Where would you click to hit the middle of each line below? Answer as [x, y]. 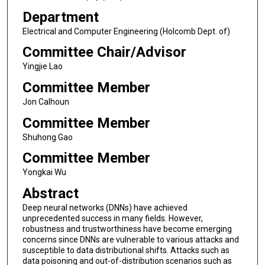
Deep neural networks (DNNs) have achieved [105, 207]
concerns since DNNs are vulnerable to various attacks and [130, 239]
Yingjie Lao [42, 67]
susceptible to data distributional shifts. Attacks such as [126, 250]
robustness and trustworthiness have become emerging [127, 229]
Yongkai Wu [44, 172]
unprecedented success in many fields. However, [112, 218]
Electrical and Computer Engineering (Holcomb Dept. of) [126, 31]
